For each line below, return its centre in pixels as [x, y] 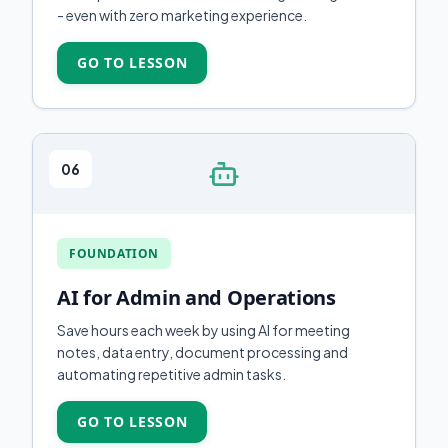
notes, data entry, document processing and [202, 352]
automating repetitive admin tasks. [171, 374]
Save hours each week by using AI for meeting [203, 330]
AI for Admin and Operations [196, 297]
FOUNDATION [114, 253]
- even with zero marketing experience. [182, 15]
